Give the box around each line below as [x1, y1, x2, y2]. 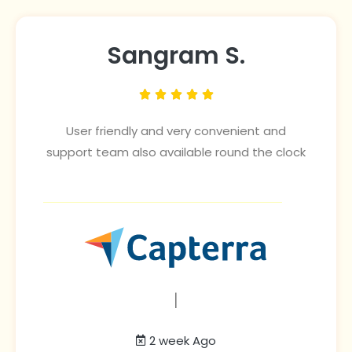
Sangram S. [107, 38, 245, 72]
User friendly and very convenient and [66, 122, 286, 139]
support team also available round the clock [46, 143, 306, 160]
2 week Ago [149, 332, 217, 349]
